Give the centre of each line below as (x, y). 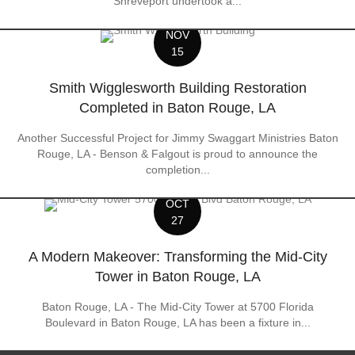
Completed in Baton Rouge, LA (177, 108)
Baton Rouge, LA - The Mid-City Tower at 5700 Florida (177, 307)
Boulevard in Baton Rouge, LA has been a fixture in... (177, 323)
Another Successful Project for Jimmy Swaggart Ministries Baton (177, 138)
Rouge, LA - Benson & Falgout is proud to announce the (177, 154)
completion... (177, 170)
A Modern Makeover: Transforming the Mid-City (177, 257)
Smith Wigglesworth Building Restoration (177, 88)
